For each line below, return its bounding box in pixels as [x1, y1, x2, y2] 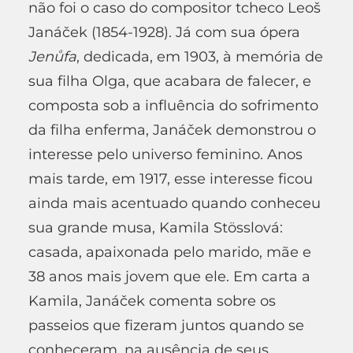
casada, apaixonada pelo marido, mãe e [28, 243, 311, 261]
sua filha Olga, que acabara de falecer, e [28, 72, 311, 90]
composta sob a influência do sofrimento [28, 96, 318, 114]
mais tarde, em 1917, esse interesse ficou [28, 169, 313, 188]
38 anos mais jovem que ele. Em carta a [28, 267, 310, 285]
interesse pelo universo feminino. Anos [28, 145, 303, 163]
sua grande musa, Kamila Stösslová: [28, 218, 283, 236]
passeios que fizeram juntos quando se [28, 316, 304, 334]
